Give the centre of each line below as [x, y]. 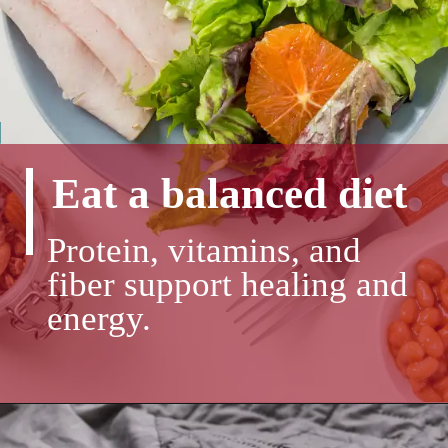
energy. [103, 318]
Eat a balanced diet [230, 193]
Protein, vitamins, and [203, 250]
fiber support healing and [227, 284]
